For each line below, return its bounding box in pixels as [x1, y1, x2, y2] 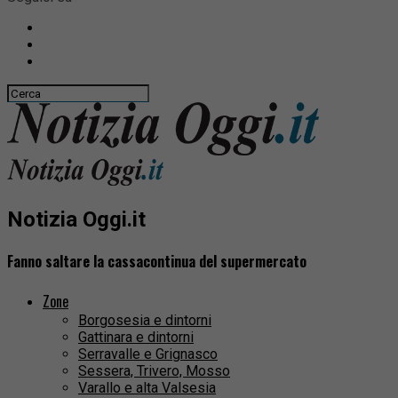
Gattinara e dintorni [78, 329, 194, 346]
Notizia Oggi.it [7, 206, 146, 232]
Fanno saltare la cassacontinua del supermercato [7, 251, 306, 273]
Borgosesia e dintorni [78, 312, 211, 330]
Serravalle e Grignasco [78, 346, 218, 363]
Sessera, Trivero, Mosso [78, 362, 230, 380]
